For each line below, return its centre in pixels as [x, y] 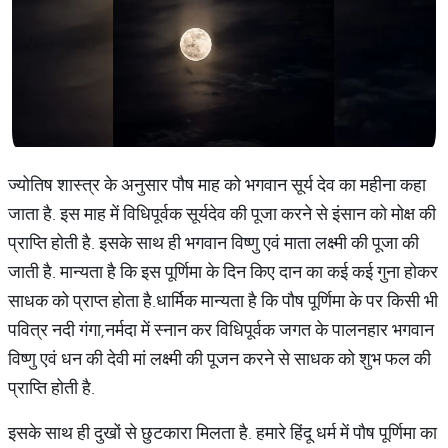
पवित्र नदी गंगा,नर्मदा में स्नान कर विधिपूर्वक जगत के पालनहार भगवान [221, 329]
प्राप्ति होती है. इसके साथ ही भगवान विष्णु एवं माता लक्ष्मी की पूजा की [213, 242]
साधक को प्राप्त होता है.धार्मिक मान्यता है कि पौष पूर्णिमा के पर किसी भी [223, 300]
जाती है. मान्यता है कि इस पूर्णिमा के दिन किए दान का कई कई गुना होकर [223, 271]
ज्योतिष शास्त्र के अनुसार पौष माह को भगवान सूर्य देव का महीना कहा [217, 184]
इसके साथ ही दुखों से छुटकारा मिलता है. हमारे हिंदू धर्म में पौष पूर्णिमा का [222, 432]
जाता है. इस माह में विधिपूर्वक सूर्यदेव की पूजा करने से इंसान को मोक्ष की [222, 213]
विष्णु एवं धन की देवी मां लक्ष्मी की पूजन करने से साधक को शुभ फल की [219, 358]
